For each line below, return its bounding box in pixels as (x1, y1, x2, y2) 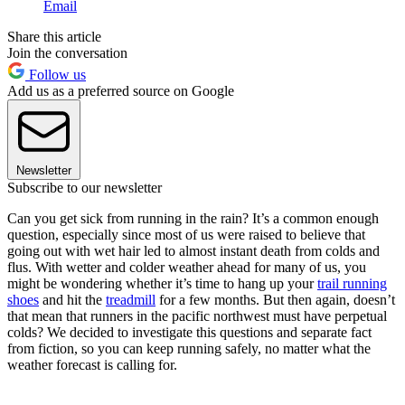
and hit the (39, 291, 106, 307)
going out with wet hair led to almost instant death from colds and (7, 242, 380, 259)
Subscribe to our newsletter (7, 179, 162, 195)
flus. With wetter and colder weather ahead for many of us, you (7, 259, 366, 275)
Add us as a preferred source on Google (7, 82, 234, 99)
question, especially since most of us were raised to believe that (7, 226, 365, 242)
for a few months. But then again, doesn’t (155, 291, 395, 307)
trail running (317, 275, 387, 291)
